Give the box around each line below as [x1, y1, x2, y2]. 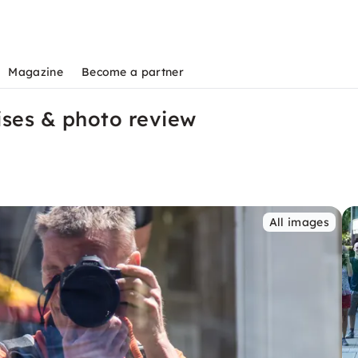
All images [268, 215, 329, 229]
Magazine [8, 65, 63, 79]
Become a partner [81, 65, 184, 79]
